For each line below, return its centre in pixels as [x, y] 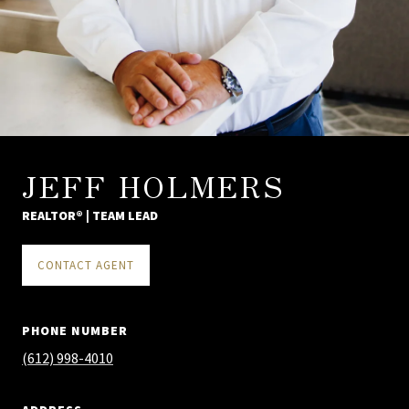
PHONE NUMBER [75, 330]
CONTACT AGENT [86, 265]
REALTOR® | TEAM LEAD [90, 215]
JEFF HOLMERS [154, 185]
